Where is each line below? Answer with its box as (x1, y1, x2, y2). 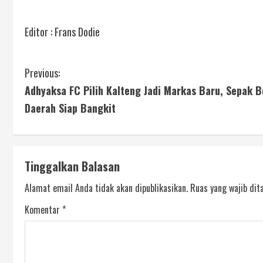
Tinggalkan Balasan (25, 157, 120, 176)
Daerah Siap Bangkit (25, 100, 116, 116)
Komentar (25, 203, 62, 217)
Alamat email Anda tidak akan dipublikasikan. (25, 181, 188, 195)
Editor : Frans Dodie (25, 24, 100, 40)
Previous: (25, 65, 60, 81)
